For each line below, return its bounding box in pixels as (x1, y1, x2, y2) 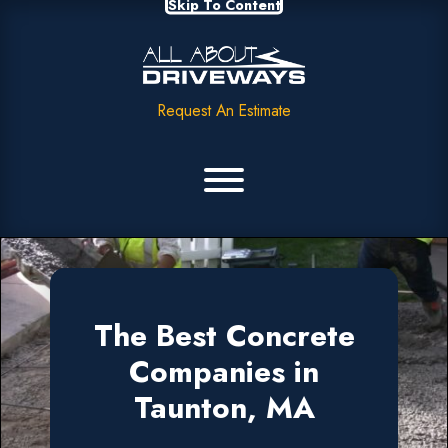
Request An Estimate (157, 98, 291, 122)
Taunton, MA (133, 385, 315, 429)
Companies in (129, 349, 319, 393)
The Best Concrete (93, 313, 355, 357)
